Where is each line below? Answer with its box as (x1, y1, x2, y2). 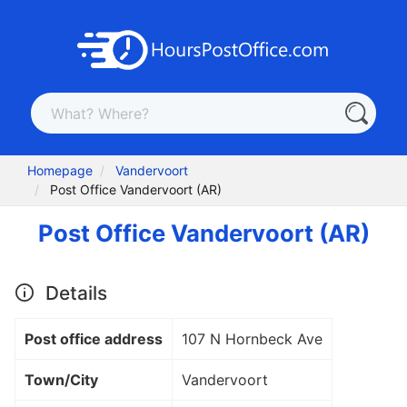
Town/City (25, 370, 98, 389)
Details (40, 281, 107, 304)
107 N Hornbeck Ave (182, 329, 323, 348)
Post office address (25, 329, 163, 348)
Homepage (27, 163, 94, 179)
